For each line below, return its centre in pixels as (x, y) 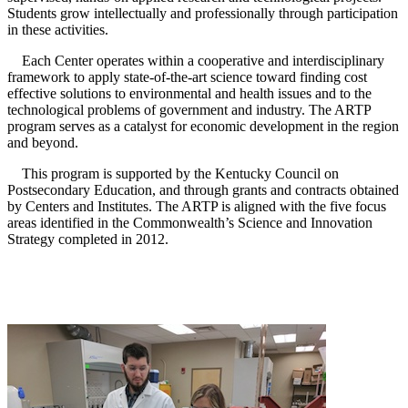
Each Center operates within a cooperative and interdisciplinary (196, 60)
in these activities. (58, 29)
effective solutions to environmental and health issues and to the (189, 93)
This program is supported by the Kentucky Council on (173, 173)
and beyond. (43, 142)
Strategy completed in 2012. (88, 239)
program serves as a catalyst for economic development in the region (203, 126)
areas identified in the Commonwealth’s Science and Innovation (190, 222)
